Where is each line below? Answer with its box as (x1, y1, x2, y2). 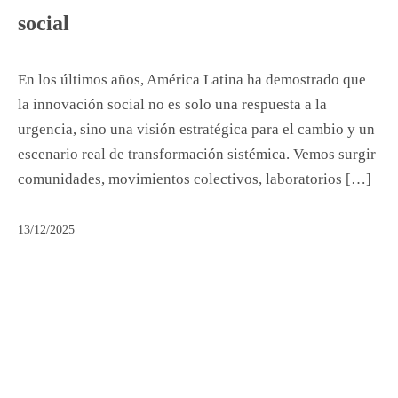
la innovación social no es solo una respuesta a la (18, 96, 327, 114)
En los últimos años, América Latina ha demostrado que (18, 71, 366, 89)
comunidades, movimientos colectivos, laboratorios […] (18, 171, 371, 188)
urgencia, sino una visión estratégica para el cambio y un (18, 121, 375, 139)
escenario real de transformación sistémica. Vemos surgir (18, 146, 376, 163)
